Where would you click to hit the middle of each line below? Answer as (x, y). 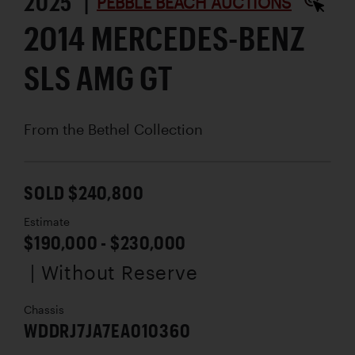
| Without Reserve (114, 272)
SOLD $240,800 (84, 192)
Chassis (44, 309)
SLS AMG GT (99, 77)
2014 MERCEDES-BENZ (165, 37)
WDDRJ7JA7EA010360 (107, 330)
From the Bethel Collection (113, 129)
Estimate (47, 221)
